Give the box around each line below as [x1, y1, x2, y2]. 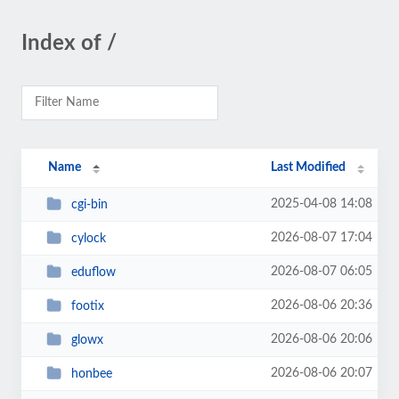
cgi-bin [70, 198, 108, 211]
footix [70, 299, 104, 313]
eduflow [70, 265, 116, 279]
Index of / [21, 33, 117, 54]
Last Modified [271, 161, 346, 174]
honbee [70, 367, 112, 380]
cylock [70, 232, 106, 245]
